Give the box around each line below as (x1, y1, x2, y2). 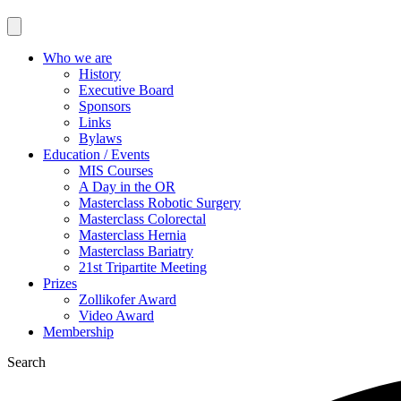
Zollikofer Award (79, 292, 176, 308)
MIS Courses (79, 163, 153, 179)
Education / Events (43, 147, 149, 163)
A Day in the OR (79, 179, 175, 195)
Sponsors (79, 98, 131, 115)
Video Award (79, 308, 154, 324)
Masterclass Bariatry (79, 243, 193, 260)
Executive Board (79, 82, 174, 98)
